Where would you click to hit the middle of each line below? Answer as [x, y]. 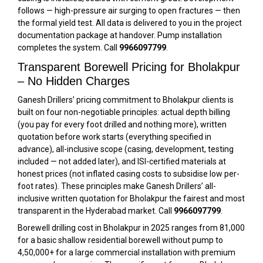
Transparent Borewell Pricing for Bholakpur [129, 67]
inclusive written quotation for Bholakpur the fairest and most [131, 198]
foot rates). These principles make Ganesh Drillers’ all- [117, 186]
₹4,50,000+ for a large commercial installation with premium [127, 252]
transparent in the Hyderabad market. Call [96, 210]
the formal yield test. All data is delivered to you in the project [130, 23]
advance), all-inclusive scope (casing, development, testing [126, 149]
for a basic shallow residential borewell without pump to [120, 240]
